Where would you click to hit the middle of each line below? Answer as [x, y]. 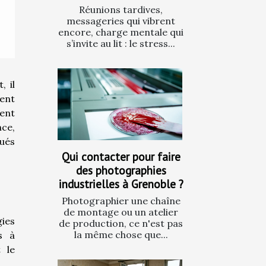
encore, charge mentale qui [121, 32]
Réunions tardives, [121, 10]
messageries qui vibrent [121, 21]
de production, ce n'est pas [121, 223]
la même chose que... [121, 234]
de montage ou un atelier [121, 212]
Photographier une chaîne [121, 200]
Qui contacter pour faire [121, 156]
